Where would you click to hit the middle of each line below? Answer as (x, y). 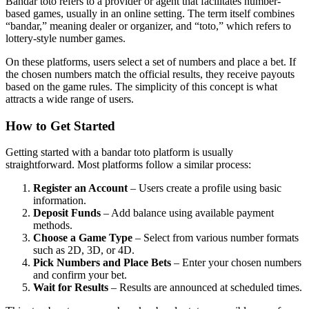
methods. (53, 226)
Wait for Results (71, 288)
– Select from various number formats (216, 238)
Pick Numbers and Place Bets (102, 263)
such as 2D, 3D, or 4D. (84, 250)
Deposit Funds (67, 213)
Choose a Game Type (83, 238)
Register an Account (80, 188)
